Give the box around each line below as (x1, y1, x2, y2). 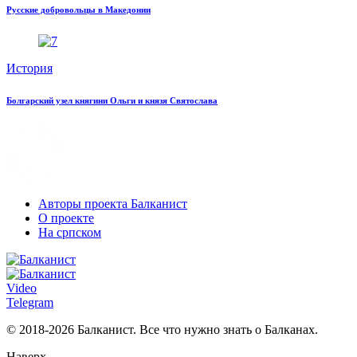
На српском (38, 226, 101, 240)
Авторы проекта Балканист (38, 197, 187, 211)
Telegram (6, 296, 53, 310)
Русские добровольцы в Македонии (6, 5, 151, 15)
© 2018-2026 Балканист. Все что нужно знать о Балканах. (6, 323, 318, 337)
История (6, 61, 53, 76)
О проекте (38, 211, 94, 226)
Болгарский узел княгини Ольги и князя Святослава (6, 96, 218, 106)
